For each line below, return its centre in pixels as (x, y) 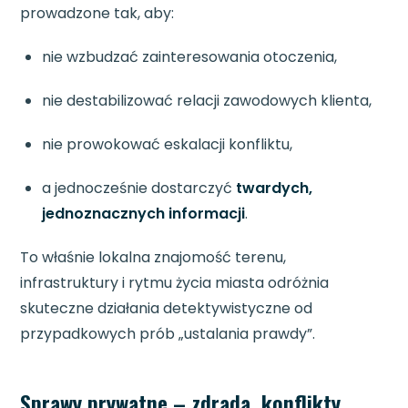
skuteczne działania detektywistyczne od (167, 309)
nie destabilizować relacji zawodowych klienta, (207, 101)
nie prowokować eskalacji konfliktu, (168, 145)
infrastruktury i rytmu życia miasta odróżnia (175, 283)
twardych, (275, 189)
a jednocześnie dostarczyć (139, 189)
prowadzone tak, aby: (97, 14)
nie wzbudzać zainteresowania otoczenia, (190, 57)
